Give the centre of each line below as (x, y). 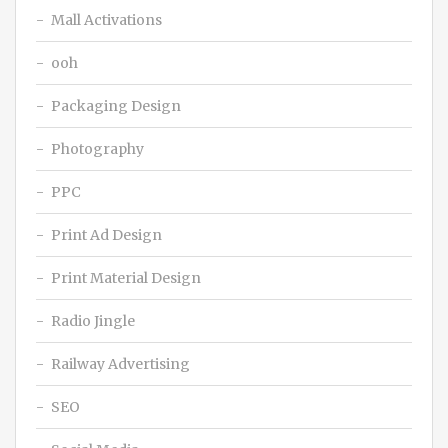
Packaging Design (116, 105)
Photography (97, 148)
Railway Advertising (120, 363)
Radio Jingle (93, 320)
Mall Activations (106, 19)
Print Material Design (126, 277)
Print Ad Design (106, 234)
